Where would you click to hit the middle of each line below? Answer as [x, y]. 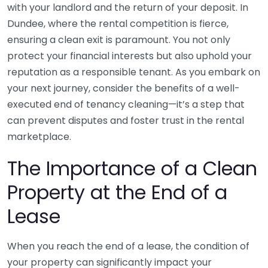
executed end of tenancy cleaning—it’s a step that [126, 104]
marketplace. [39, 137]
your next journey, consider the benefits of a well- [124, 88]
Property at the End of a [117, 192]
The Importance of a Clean [132, 168]
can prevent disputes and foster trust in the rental [126, 121]
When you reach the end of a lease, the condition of [128, 246]
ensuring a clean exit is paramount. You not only [119, 40]
